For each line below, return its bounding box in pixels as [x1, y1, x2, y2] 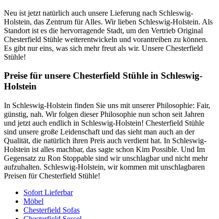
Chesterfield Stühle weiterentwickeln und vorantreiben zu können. [4, 35, 208, 44]
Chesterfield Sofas [23, 206, 80, 215]
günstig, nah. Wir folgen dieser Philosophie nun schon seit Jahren [4, 110, 204, 119]
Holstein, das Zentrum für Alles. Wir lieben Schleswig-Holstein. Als [4, 17, 213, 26]
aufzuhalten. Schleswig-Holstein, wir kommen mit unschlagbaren [4, 163, 205, 172]
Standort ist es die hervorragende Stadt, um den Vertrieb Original [4, 26, 203, 35]
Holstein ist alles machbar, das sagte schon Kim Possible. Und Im [4, 145, 205, 154]
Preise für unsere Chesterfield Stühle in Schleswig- [4, 70, 202, 81]
